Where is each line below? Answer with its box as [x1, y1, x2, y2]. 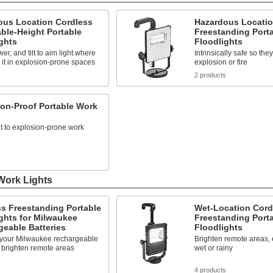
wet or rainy [194, 243, 233, 252]
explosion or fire [194, 57, 247, 66]
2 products [194, 71, 226, 79]
